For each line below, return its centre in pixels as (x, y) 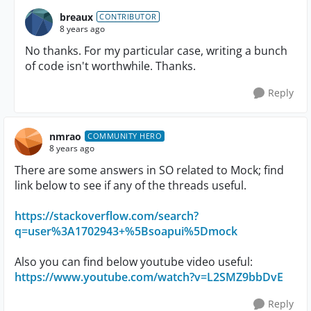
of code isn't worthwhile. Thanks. (110, 66)
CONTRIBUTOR (128, 16)
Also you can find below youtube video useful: (134, 262)
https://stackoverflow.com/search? (107, 216)
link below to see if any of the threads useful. (131, 185)
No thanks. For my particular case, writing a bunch (156, 51)
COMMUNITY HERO (125, 136)
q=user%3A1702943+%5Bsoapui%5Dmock (126, 231)
